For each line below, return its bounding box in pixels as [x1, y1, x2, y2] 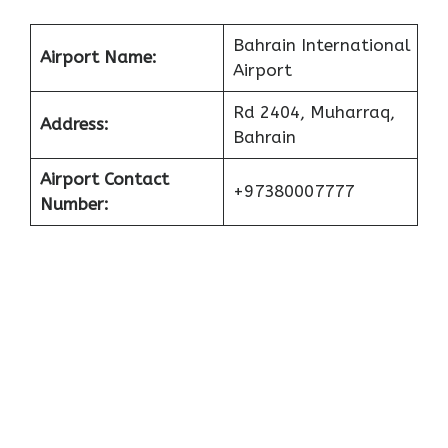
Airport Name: [39, 47, 157, 68]
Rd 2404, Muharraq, [232, 102, 395, 123]
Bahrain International [232, 35, 411, 56]
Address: [39, 114, 109, 135]
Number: [39, 194, 109, 215]
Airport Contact [39, 169, 169, 190]
